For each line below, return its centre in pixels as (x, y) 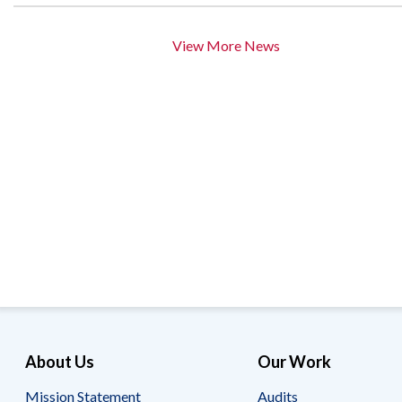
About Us (60, 361)
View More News (226, 45)
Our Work (295, 361)
